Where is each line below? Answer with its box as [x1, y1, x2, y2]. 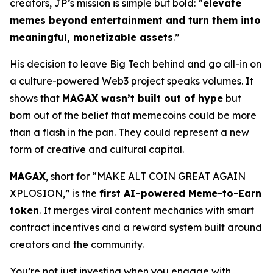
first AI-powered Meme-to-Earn [99, 187, 261, 199]
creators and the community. [10, 238, 144, 250]
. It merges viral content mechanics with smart [39, 204, 254, 216]
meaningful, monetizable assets [10, 31, 173, 43]
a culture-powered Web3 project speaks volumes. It [10, 75, 253, 87]
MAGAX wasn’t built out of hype [62, 92, 223, 104]
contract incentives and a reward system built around [10, 221, 262, 233]
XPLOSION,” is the [10, 187, 99, 199]
